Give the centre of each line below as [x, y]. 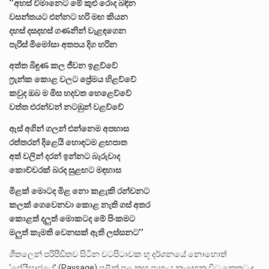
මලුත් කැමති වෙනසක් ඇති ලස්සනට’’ [76, 233]
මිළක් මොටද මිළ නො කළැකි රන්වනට [79, 191]
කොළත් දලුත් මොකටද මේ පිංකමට [72, 219]
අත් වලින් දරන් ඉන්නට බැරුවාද [65, 156]
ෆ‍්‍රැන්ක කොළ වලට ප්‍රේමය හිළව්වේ [73, 80]
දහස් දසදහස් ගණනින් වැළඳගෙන [68, 30]
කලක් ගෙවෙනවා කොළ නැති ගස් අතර [80, 205]
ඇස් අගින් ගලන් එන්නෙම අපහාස [69, 128]
